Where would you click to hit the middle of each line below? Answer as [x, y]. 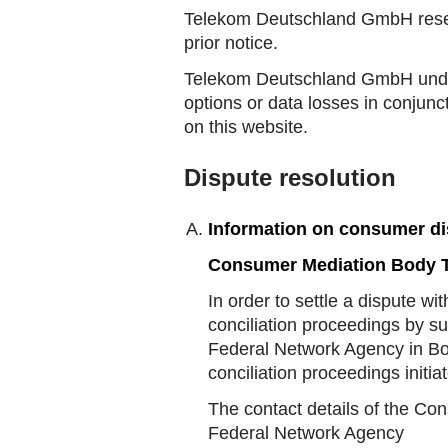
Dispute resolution [290, 177]
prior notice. [231, 43]
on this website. [246, 127]
